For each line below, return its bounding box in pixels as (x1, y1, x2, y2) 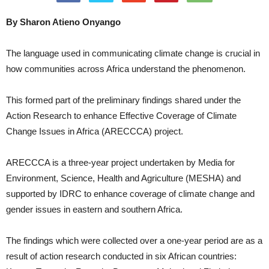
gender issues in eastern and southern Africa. (6, 204, 183, 214)
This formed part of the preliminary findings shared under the (6, 94, 241, 105)
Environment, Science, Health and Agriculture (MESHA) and (6, 172, 241, 183)
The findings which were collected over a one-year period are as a (6, 235, 262, 246)
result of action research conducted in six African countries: (6, 250, 237, 261)
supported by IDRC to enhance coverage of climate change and (6, 188, 255, 199)
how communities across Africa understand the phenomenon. (6, 63, 246, 74)
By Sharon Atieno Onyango (6, 16, 121, 27)
